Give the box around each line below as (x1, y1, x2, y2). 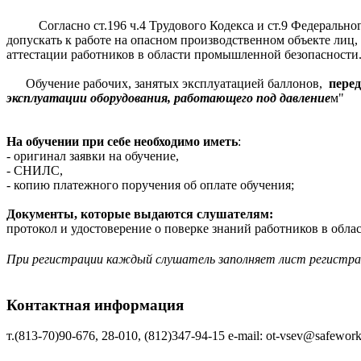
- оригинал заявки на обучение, (6, 148, 179, 163)
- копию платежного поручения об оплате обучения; (6, 177, 294, 192)
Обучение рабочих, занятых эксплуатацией (26, 76, 264, 90)
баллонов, (268, 76, 329, 90)
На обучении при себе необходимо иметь (6, 134, 238, 148)
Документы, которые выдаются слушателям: (6, 206, 273, 221)
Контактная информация (6, 296, 184, 313)
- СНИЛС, (6, 163, 63, 177)
